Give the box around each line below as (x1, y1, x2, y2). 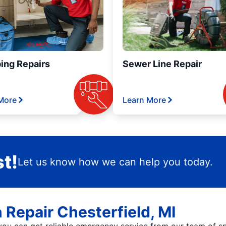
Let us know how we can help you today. (17, 156, 213, 168)
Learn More (123, 95, 166, 105)
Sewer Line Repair (123, 59, 202, 69)
